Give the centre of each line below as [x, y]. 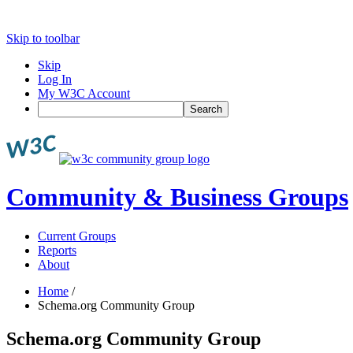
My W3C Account [84, 93]
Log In [55, 79]
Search [200, 107]
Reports [57, 250]
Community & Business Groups [177, 197]
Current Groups [77, 236]
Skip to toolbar [43, 38]
